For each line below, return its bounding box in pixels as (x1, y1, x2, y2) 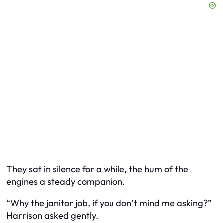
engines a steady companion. (6, 176, 125, 188)
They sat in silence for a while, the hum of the (6, 163, 188, 175)
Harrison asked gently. (6, 210, 98, 222)
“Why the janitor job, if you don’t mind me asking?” (6, 197, 212, 209)
